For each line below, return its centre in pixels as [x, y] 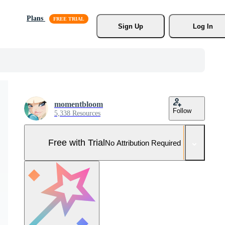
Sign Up [130, 26]
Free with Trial [77, 142]
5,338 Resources [77, 113]
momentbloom [79, 104]
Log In [203, 26]
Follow [182, 111]
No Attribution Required [143, 143]
